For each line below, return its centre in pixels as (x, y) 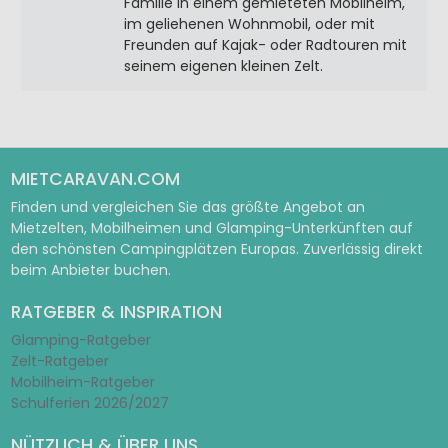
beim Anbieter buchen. (90, 270)
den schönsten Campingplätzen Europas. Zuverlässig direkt (216, 249)
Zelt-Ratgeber (59, 361)
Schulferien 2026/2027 (89, 403)
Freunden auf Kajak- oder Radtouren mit (265, 44)
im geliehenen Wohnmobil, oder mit (249, 23)
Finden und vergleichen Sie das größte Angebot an (187, 207)
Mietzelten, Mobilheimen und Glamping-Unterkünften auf (211, 228)
